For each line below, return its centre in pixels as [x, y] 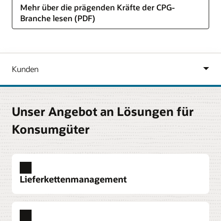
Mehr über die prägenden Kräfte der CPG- [98, 7]
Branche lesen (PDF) [58, 18]
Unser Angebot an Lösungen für [103, 111]
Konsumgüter [51, 129]
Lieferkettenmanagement [73, 179]
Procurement [49, 208]
